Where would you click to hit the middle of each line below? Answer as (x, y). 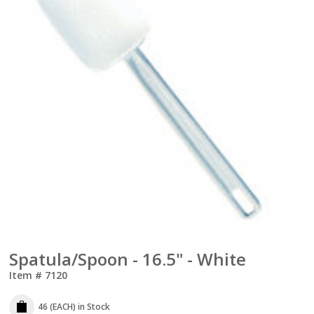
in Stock (93, 306)
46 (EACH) (57, 306)
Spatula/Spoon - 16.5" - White (128, 259)
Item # (26, 275)
